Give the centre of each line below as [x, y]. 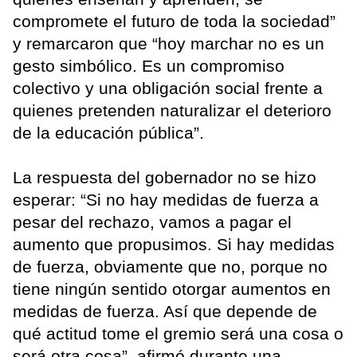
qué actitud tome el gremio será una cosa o [178, 333]
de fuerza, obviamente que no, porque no [170, 266]
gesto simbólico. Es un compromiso [149, 65]
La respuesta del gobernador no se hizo [165, 177]
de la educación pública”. [108, 132]
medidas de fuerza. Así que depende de [165, 311]
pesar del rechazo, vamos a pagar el [152, 222]
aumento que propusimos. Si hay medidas [174, 244]
